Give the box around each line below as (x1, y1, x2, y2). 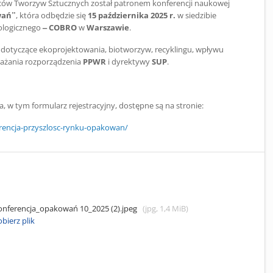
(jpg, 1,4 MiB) (141, 203, 188, 214)
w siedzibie (175, 10, 216, 21)
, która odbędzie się (16, 10, 88, 21)
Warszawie (87, 22, 129, 33)
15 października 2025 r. (88, 10, 175, 21)
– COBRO (41, 22, 77, 33)
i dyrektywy (106, 56, 152, 67)
